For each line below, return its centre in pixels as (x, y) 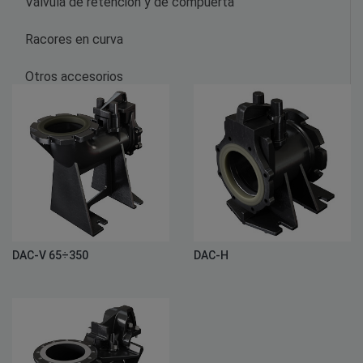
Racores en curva (74, 39)
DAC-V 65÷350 (50, 255)
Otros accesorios (74, 76)
